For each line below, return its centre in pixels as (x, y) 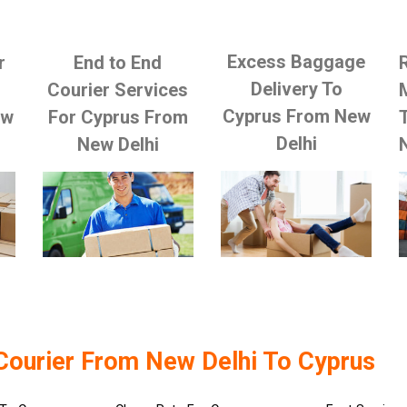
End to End (118, 63)
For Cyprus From (118, 118)
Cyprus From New (296, 116)
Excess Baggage (297, 61)
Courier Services (118, 90)
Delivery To (296, 89)
